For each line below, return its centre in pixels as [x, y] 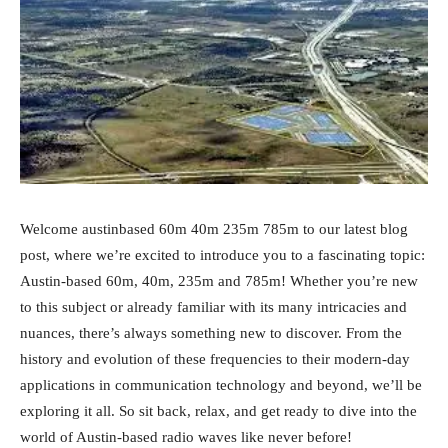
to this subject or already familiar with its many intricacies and [213, 307]
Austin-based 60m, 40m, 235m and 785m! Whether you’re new [219, 281]
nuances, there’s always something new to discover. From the [211, 333]
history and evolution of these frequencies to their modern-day [215, 359]
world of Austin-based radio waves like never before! [186, 437]
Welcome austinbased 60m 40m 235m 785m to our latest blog [214, 229]
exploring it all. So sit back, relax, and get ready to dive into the [218, 411]
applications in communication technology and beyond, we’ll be [221, 385]
